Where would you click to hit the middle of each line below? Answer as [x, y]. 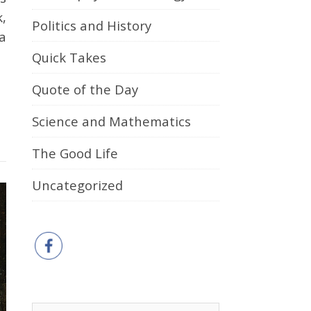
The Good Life [75, 153]
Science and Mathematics [111, 121]
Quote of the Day [85, 89]
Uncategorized [77, 185]
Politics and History [92, 25]
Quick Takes [69, 57]
